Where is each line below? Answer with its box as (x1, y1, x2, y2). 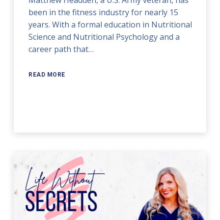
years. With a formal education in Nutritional (28, 19, 192, 30)
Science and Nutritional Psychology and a (28, 31, 180, 42)
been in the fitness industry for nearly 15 (28, 6, 179, 18)
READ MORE (28, 71, 65, 78)
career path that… (28, 43, 94, 55)
